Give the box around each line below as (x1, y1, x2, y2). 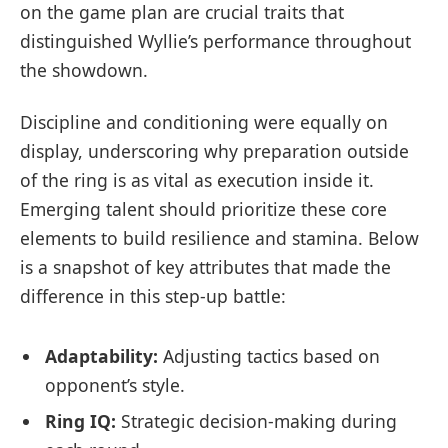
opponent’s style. (45, 372, 185, 397)
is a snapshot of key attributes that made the (20, 254, 391, 279)
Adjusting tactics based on (158, 343, 380, 368)
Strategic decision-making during (116, 409, 397, 434)
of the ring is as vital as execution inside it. (20, 167, 374, 192)
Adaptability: (45, 343, 158, 368)
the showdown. (20, 58, 148, 82)
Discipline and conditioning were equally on (20, 109, 388, 134)
